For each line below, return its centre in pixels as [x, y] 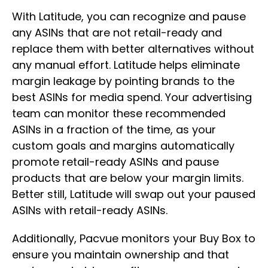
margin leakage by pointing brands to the [123, 81]
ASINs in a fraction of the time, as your [114, 130]
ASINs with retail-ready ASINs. [90, 211]
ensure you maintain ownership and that [121, 255]
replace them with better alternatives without [133, 49]
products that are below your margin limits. [128, 178]
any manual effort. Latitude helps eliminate [126, 65]
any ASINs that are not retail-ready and [117, 33]
